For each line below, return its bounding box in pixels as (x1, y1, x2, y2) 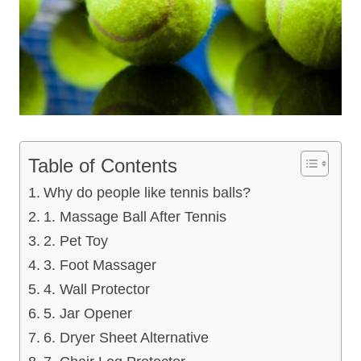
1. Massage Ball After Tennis (43, 208, 226, 225)
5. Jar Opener (43, 305, 132, 322)
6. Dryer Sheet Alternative (43, 329, 209, 346)
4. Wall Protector (43, 280, 150, 297)
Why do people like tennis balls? (43, 184, 251, 201)
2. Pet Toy (43, 232, 108, 249)
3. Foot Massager (43, 256, 156, 273)
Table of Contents (28, 154, 177, 176)
